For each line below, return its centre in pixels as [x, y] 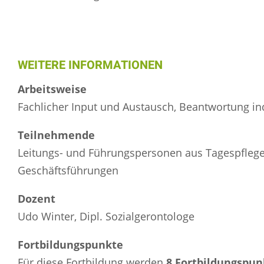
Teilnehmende [56, 135]
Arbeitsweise [52, 89]
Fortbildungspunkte [70, 245]
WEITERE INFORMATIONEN [90, 65]
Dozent [37, 199]
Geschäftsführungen [68, 170]
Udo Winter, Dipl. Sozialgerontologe [106, 216]
